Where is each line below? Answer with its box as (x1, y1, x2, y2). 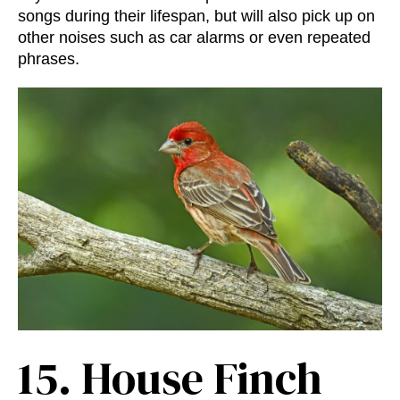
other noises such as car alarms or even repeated (18, 29, 371, 47)
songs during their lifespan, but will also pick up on (18, 7, 375, 26)
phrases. (18, 50, 79, 69)
